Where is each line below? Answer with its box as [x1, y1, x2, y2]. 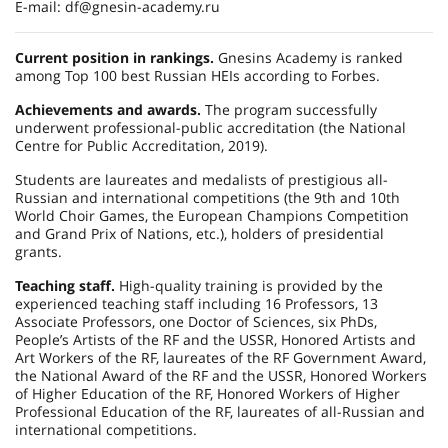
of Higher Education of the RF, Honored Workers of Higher [15, 384, 400, 403]
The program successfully [205, 100, 377, 119]
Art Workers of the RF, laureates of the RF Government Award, [15, 348, 426, 367]
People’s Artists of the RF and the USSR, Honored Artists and [15, 330, 416, 349]
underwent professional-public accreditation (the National [15, 118, 406, 137]
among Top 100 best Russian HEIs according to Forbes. [15, 66, 380, 85]
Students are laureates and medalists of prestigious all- [15, 170, 388, 189]
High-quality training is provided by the [115, 276, 383, 295]
